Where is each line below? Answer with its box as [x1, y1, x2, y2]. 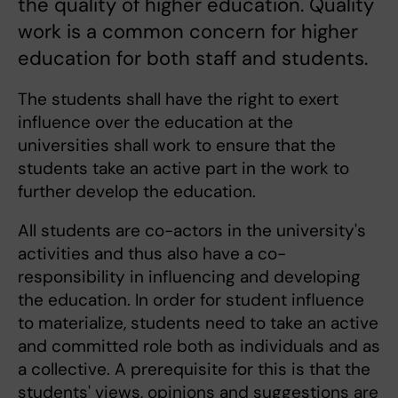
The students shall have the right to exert [18, 88, 338, 111]
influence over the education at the [18, 111, 293, 134]
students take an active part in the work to [18, 157, 349, 180]
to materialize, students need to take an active [18, 312, 378, 335]
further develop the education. [18, 180, 256, 203]
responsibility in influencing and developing [18, 266, 361, 289]
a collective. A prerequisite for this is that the [18, 358, 370, 381]
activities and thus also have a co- [18, 243, 286, 266]
